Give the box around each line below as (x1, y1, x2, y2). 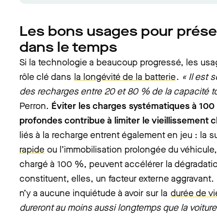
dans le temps (19, 38, 117, 56)
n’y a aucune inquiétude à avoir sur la (19, 187, 170, 199)
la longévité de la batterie (74, 71, 176, 83)
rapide (19, 143, 45, 155)
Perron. (19, 100, 51, 112)
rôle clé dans (19, 71, 74, 83)
